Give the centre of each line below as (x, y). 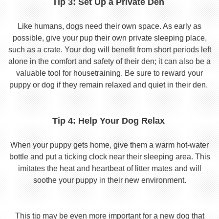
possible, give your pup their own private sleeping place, (109, 38)
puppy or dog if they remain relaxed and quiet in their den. (109, 85)
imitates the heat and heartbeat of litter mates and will (109, 168)
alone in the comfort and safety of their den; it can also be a (109, 61)
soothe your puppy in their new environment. (109, 180)
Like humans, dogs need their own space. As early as (109, 26)
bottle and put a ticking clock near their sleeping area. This (109, 157)
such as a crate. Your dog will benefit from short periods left (109, 50)
